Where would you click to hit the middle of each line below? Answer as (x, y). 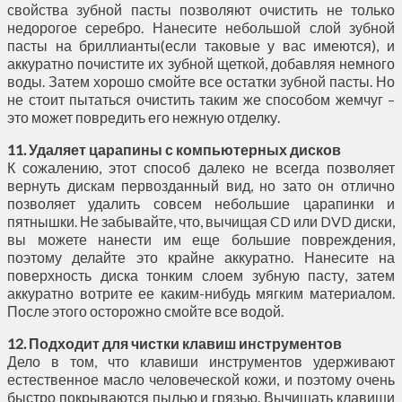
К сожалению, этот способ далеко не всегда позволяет (201, 167)
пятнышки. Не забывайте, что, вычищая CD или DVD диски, (201, 221)
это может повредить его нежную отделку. (144, 117)
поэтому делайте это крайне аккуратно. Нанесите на (201, 257)
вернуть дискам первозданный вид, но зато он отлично (201, 185)
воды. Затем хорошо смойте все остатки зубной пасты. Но (201, 81)
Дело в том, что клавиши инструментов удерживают (201, 361)
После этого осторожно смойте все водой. (145, 310)
